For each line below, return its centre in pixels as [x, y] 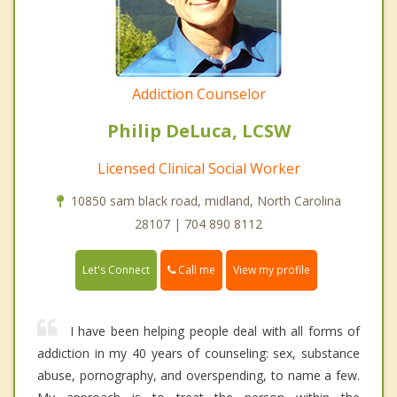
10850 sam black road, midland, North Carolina [206, 200]
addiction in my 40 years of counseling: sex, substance [198, 354]
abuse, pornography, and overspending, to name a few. [198, 376]
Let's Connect [116, 270]
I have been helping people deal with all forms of [215, 331]
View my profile [272, 270]
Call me [195, 269]
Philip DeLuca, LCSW [198, 130]
